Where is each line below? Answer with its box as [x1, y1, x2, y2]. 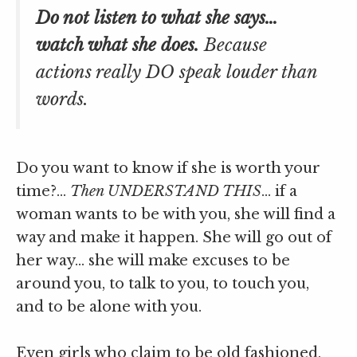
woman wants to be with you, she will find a [16, 205, 335, 223]
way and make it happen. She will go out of [16, 228, 331, 246]
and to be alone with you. [16, 297, 202, 316]
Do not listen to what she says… [36, 6, 278, 29]
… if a [261, 182, 297, 200]
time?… [16, 182, 70, 200]
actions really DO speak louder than [36, 61, 317, 83]
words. [36, 88, 88, 110]
